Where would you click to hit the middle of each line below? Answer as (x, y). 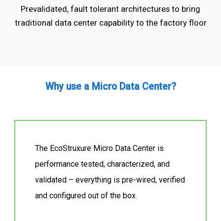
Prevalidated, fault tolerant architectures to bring (110, 9)
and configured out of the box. (86, 196)
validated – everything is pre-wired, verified (110, 180)
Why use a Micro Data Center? (110, 87)
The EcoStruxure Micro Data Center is (100, 148)
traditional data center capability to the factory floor (110, 22)
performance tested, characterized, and (103, 164)
